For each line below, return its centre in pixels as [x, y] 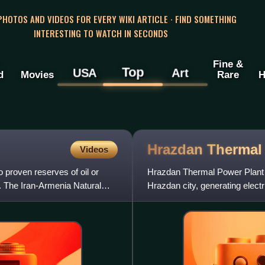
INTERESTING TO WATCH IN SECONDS [101, 33]
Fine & [228, 64]
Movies [37, 75]
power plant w [174, 199]
